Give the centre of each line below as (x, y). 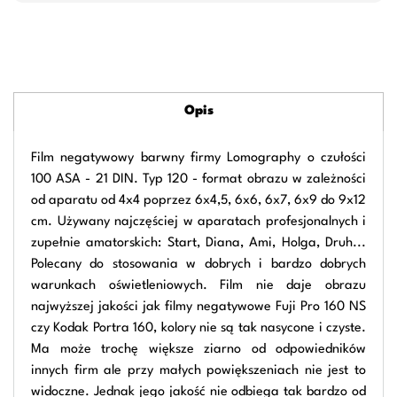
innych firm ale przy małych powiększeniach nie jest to (198, 371)
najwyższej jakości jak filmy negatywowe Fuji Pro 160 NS (198, 307)
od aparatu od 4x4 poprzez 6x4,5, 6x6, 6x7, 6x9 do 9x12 (198, 201)
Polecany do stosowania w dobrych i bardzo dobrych (198, 265)
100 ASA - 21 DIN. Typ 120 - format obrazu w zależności (198, 180)
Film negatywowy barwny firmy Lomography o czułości (198, 159)
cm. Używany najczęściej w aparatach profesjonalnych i (198, 222)
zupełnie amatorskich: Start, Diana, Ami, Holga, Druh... (198, 244)
